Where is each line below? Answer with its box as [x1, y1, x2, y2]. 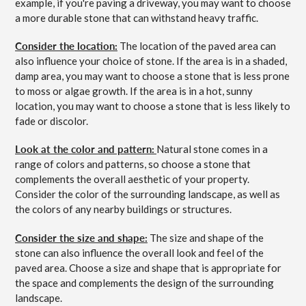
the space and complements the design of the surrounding [15, 276, 274, 289]
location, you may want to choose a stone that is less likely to [15, 99, 290, 112]
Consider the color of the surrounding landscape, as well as [15, 188, 280, 201]
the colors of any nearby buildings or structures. [15, 203, 232, 216]
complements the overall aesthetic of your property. [15, 173, 249, 186]
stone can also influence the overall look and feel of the [15, 246, 264, 259]
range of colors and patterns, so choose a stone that [15, 158, 251, 171]
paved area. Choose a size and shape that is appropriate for [15, 261, 281, 274]
